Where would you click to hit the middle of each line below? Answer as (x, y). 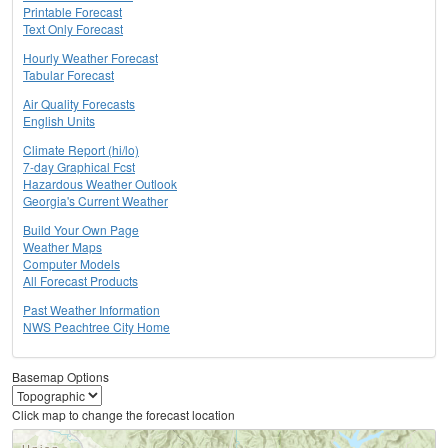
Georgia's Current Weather (95, 201)
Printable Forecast (72, 12)
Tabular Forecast (68, 75)
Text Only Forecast (73, 29)
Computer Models (71, 264)
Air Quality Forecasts (79, 104)
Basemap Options (60, 377)
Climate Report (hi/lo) (81, 150)
